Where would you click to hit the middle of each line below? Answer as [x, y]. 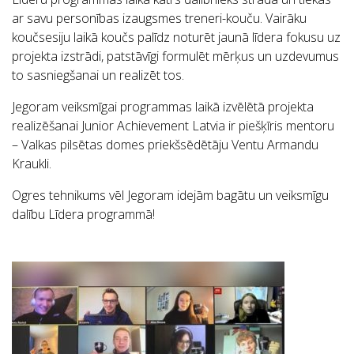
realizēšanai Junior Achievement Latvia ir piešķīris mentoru [173, 126]
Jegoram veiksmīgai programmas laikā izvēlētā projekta [163, 107]
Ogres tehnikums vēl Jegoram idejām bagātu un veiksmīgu [170, 196]
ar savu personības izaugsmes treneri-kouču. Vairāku [159, 19]
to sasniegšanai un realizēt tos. [98, 75]
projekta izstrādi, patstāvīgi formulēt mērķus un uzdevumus [175, 56]
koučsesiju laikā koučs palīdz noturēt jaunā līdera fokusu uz [176, 38]
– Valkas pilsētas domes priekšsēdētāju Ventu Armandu [165, 145]
